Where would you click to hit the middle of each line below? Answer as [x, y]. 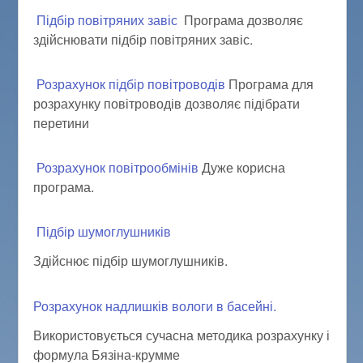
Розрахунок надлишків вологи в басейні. [155, 305]
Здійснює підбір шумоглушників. [131, 261]
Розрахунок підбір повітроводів [131, 83]
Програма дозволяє [241, 19]
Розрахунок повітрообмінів [118, 167]
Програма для [270, 83]
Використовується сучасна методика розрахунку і [182, 335]
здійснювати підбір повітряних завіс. [143, 39]
